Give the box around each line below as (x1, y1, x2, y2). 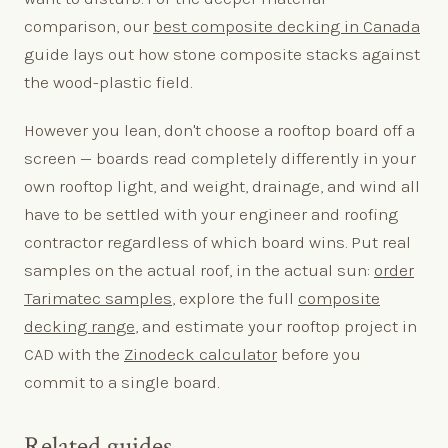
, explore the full (172, 287, 298, 308)
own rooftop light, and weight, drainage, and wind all (24, 175, 420, 196)
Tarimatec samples (24, 287, 172, 308)
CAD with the (24, 343, 124, 364)
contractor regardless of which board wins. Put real (24, 231, 411, 252)
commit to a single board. (24, 371, 219, 392)
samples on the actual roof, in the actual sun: (24, 259, 374, 280)
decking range (24, 315, 135, 336)
